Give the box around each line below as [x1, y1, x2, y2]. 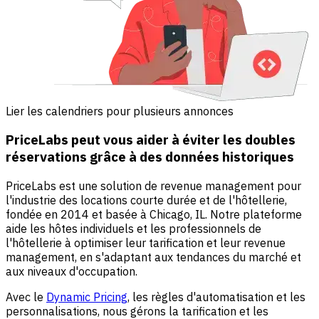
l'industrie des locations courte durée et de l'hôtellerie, [6, 192, 287, 207]
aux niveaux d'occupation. [6, 263, 137, 278]
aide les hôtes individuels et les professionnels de [6, 221, 261, 236]
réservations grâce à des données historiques [6, 148, 294, 166]
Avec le [6, 289, 46, 304]
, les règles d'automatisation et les [127, 289, 305, 304]
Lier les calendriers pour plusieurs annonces [6, 103, 234, 118]
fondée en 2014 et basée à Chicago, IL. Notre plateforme [6, 206, 302, 221]
